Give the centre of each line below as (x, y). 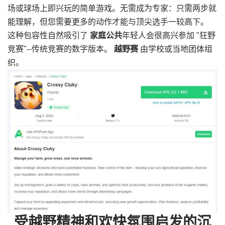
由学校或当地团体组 (175, 49)
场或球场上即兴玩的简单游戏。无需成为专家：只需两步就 (112, 9)
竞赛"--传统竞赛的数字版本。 (61, 49)
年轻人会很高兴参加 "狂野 (169, 36)
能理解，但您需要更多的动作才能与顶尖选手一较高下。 (108, 22)
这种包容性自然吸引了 (49, 36)
